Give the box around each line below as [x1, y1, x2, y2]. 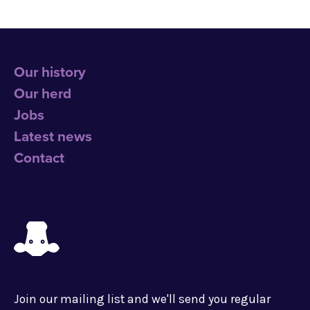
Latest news [14, 128, 92, 145]
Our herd [14, 85, 71, 102]
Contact [14, 149, 64, 167]
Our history [14, 64, 86, 81]
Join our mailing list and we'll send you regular [14, 292, 271, 306]
